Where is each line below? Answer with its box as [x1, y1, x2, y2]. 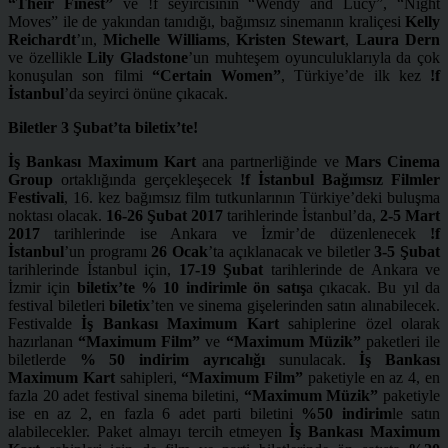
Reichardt [8, 30, 76, 48]
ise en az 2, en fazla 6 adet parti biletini [8, 404, 301, 422]
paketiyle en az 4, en [307, 368, 441, 386]
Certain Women [159, 66, 273, 84]
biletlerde [8, 350, 80, 368]
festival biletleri [8, 296, 110, 314]
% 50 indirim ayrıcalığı [79, 350, 279, 368]
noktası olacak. [8, 206, 106, 224]
